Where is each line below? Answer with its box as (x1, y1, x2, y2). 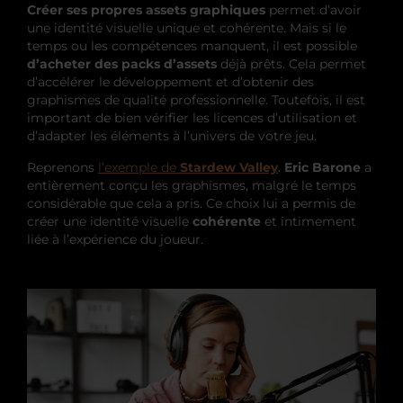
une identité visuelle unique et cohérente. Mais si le (27, 20, 346, 37)
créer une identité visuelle (27, 213, 193, 230)
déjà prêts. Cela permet (217, 56, 366, 73)
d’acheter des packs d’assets (27, 56, 217, 73)
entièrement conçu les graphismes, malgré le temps (27, 177, 356, 194)
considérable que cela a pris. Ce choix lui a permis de (27, 195, 355, 212)
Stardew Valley (180, 159, 278, 176)
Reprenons (27, 159, 98, 176)
